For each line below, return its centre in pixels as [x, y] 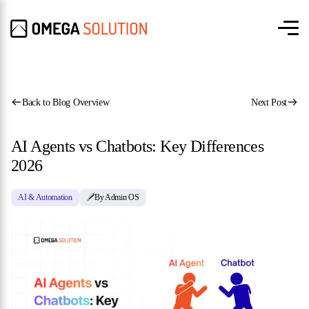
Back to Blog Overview [66, 102]
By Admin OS [117, 197]
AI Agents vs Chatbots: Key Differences [138, 146]
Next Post [269, 102]
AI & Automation [45, 197]
